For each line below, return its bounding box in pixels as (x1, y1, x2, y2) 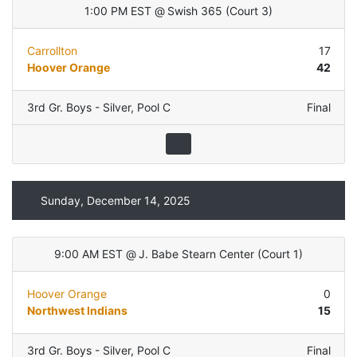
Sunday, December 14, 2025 (40, 193, 190, 207)
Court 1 (261, 247, 299, 261)
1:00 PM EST (84, 4, 152, 18)
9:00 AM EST (54, 247, 124, 261)
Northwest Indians (26, 304, 127, 318)
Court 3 (229, 4, 269, 18)
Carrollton (26, 44, 77, 58)
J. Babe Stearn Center (139, 247, 255, 261)
